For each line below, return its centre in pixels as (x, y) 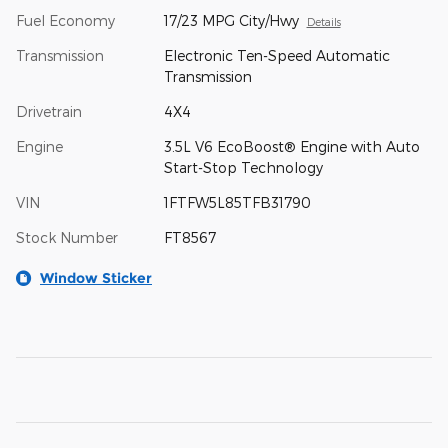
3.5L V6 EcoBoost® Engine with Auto (291, 146)
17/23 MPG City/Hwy (231, 20)
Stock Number (67, 237)
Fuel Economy (65, 20)
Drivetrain (49, 111)
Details (323, 21)
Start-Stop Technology (243, 167)
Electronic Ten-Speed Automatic (276, 55)
